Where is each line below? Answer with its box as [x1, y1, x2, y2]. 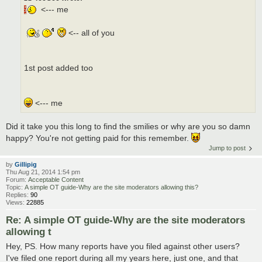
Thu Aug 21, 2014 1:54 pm [6, 168, 80, 176]
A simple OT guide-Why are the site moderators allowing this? [25, 184, 198, 191]
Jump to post [209, 144, 246, 152]
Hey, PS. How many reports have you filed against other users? [6, 242, 240, 251]
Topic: [6, 184, 25, 191]
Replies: [6, 191, 30, 199]
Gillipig [15, 161, 37, 168]
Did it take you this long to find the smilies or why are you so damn [6, 122, 250, 132]
